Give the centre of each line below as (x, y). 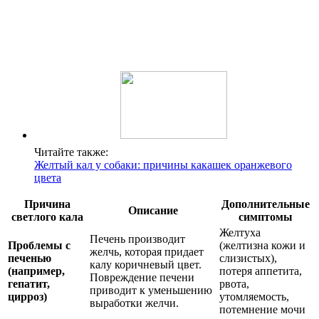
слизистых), (248, 258)
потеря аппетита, (261, 271)
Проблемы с (39, 246)
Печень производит (137, 239)
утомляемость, (254, 297)
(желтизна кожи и (262, 246)
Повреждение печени (142, 278)
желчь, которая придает (147, 252)
